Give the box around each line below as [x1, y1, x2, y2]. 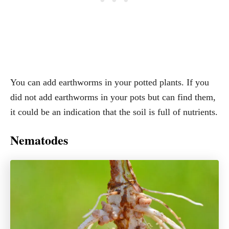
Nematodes [10, 131, 68, 149]
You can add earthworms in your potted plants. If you [10, 77, 209, 88]
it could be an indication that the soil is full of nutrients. [10, 107, 218, 118]
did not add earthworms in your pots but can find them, [10, 92, 216, 103]
